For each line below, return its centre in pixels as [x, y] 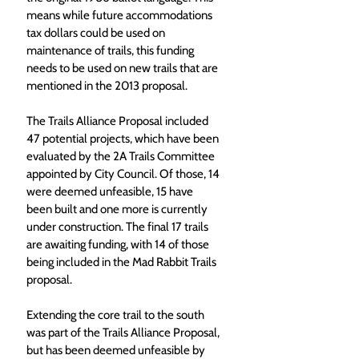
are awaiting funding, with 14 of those [119, 244]
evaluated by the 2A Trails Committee [122, 156]
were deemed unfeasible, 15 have [111, 191]
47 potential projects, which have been [124, 138]
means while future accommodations [121, 15]
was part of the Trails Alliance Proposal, [124, 332]
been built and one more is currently [118, 209]
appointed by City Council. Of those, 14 [124, 173]
